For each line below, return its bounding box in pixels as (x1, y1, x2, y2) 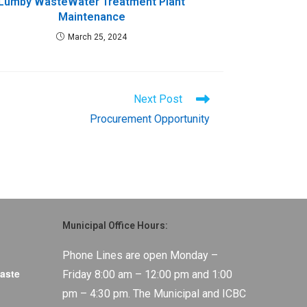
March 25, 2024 (68, 32, 127, 42)
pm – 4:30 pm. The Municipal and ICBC (62, 287, 246, 300)
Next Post (134, 93, 182, 106)
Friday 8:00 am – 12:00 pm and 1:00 (62, 268, 232, 281)
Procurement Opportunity (90, 112, 210, 125)
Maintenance (58, 10, 125, 23)
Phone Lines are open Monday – (62, 249, 218, 262)
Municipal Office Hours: (62, 220, 168, 231)
